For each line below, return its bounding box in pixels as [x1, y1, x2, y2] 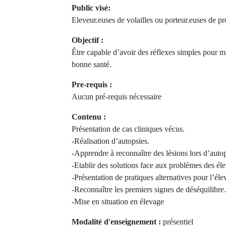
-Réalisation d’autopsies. [72, 137, 149, 145]
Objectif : [72, 36, 103, 44]
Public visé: [72, 4, 110, 12]
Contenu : [72, 112, 106, 121]
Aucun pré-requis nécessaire [72, 92, 161, 101]
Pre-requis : [72, 80, 112, 89]
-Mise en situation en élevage [72, 197, 164, 206]
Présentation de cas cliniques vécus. [72, 125, 185, 133]
